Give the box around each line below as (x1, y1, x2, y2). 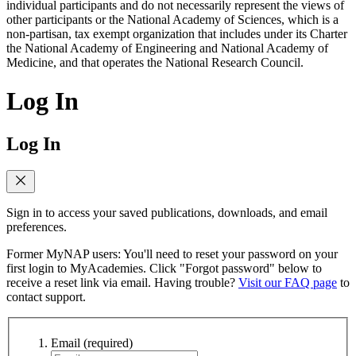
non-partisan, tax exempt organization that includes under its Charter (6, 26, 347, 41)
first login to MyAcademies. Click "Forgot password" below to (6, 261, 322, 276)
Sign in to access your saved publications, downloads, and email (6, 206, 327, 220)
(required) (83, 336, 133, 350)
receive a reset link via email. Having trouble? (6, 276, 238, 290)
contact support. (6, 290, 86, 304)
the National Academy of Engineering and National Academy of (6, 41, 328, 55)
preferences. (6, 220, 67, 234)
